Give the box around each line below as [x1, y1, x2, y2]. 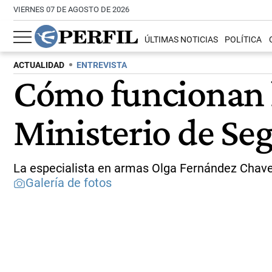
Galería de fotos [25, 175, 112, 190]
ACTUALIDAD [13, 60, 64, 70]
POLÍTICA [225, 35, 262, 46]
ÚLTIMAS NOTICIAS [144, 35, 219, 46]
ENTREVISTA [76, 60, 127, 70]
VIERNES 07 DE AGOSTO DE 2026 [13, 5, 129, 14]
